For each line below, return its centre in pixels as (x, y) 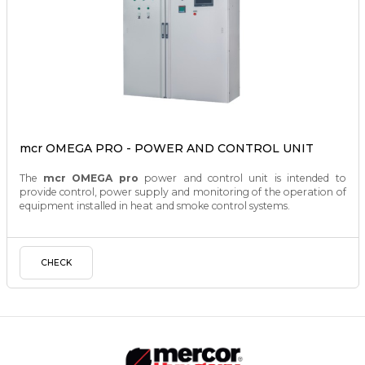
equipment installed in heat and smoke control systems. (154, 206)
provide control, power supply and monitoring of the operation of (182, 192)
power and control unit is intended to (245, 178)
